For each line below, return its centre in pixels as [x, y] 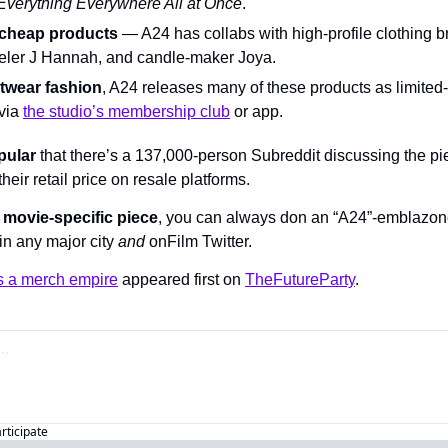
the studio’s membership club [126, 111]
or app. [256, 111]
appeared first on [181, 279]
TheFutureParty [300, 279]
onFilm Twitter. [200, 241]
